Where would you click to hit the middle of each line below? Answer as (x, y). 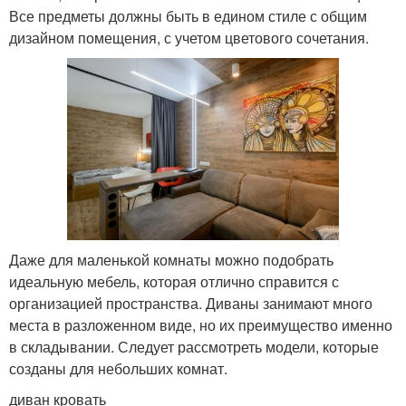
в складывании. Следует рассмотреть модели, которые (194, 346)
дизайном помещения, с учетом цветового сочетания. (189, 38)
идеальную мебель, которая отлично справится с (174, 281)
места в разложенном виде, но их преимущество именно (201, 324)
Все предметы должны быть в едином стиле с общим (188, 16)
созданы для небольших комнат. (118, 368)
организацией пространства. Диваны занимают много (191, 303)
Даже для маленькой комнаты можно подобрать (171, 259)
